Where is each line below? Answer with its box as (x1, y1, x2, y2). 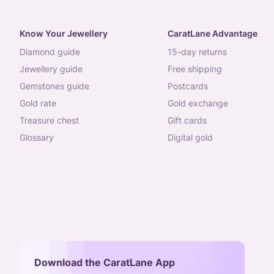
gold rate (26, 98, 56, 108)
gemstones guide (26, 81, 89, 91)
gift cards (173, 115, 207, 125)
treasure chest (24, 115, 79, 125)
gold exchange (173, 98, 228, 108)
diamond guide (26, 46, 80, 57)
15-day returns (171, 46, 227, 57)
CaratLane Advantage (167, 28, 257, 39)
